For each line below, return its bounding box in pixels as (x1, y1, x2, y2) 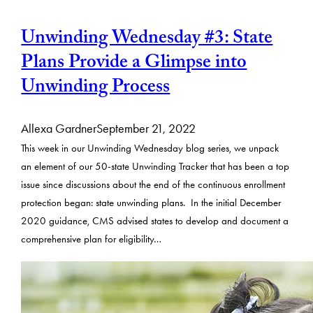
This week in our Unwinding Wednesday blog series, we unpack (21, 142, 279, 154)
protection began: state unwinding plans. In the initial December (21, 196, 282, 209)
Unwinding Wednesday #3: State (21, 24, 273, 57)
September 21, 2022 (96, 120, 196, 136)
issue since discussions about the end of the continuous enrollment (21, 178, 286, 191)
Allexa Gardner (21, 120, 97, 136)
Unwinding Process (21, 73, 170, 105)
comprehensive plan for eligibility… (21, 233, 162, 245)
